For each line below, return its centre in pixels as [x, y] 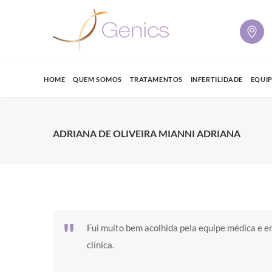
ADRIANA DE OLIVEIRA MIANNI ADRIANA [147, 133]
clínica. [100, 245]
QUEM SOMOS [97, 79]
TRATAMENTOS [156, 79]
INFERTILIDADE [216, 79]
